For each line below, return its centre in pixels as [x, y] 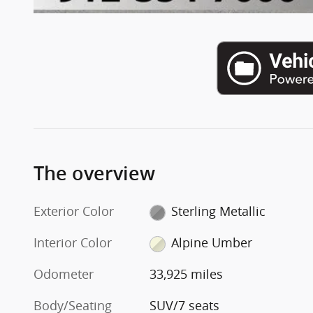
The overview [94, 174]
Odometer [64, 274]
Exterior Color [74, 211]
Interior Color [73, 243]
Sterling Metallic [218, 211]
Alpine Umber [211, 243]
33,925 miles [187, 274]
